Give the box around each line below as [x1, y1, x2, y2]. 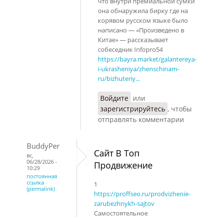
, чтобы [168, 104, 192, 113]
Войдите [100, 93, 128, 103]
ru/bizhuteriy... [98, 74, 140, 83]
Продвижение [94, 159, 153, 171]
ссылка [27, 178, 44, 186]
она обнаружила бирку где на [98, 6, 188, 15]
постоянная [27, 172, 57, 180]
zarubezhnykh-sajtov [94, 199, 155, 208]
